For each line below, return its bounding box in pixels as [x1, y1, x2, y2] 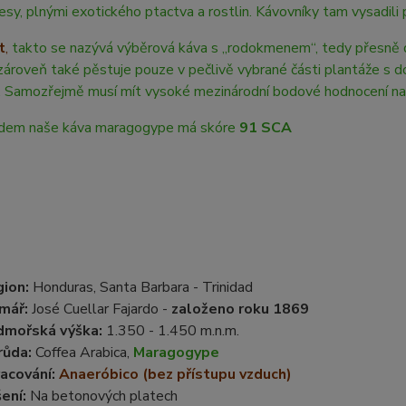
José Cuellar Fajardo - [27, 299, 171, 319]
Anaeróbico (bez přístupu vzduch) [58, 364, 292, 384]
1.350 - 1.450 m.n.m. [101, 321, 239, 341]
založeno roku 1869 [170, 299, 309, 319]
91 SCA [238, 118, 295, 138]
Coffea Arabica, [31, 343, 133, 362]
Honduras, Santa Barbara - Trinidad [28, 277, 253, 297]
